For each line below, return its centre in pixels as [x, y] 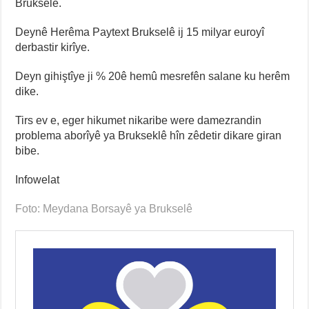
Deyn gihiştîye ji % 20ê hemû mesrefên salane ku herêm [153, 77]
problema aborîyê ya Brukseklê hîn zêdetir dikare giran [149, 136]
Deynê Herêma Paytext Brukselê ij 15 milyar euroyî [140, 32]
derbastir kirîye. [53, 48]
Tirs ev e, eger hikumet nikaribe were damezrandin [139, 121]
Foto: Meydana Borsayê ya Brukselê [106, 209]
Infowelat [38, 180]
